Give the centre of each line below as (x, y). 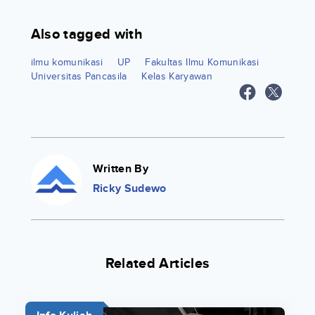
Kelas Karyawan (177, 76)
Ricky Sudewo (129, 188)
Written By (120, 168)
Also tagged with (87, 34)
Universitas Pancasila (79, 76)
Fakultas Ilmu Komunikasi (202, 62)
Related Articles (157, 263)
